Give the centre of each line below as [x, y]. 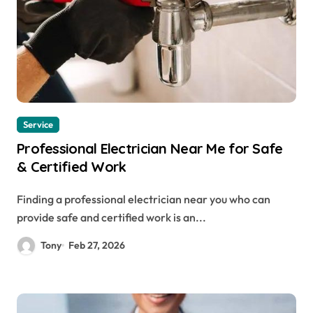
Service [38, 124]
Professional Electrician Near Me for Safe [150, 148]
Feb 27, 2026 [97, 245]
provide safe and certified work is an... [111, 217]
